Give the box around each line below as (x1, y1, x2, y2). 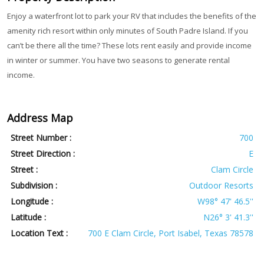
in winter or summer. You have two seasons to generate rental (6, 55, 230, 66)
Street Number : (11, 132, 72, 144)
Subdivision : (11, 180, 58, 192)
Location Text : (11, 227, 68, 239)
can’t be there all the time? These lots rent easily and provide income (6, 40, 252, 51)
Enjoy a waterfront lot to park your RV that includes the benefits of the (6, 11, 256, 22)
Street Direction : (11, 148, 75, 160)
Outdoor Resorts (189, 180, 253, 192)
